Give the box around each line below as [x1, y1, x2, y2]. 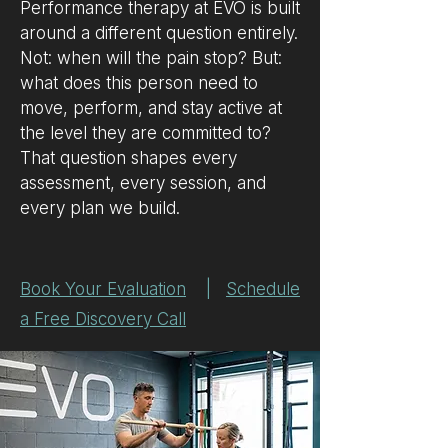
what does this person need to [20, 73, 258, 93]
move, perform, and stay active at [20, 98, 282, 118]
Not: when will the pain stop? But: [20, 48, 282, 68]
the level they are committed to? [20, 123, 271, 143]
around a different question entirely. [20, 23, 298, 43]
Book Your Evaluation [20, 279, 186, 299]
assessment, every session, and [20, 173, 266, 193]
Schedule [226, 279, 300, 299]
